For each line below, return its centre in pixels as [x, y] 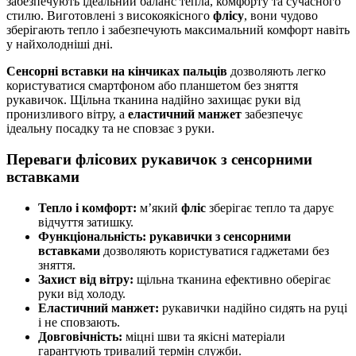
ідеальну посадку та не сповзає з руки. [110, 129]
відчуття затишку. [86, 222]
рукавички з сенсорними [220, 236]
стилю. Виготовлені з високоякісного [110, 16]
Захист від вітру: [86, 279]
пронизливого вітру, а [67, 114]
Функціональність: [92, 236]
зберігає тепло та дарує [270, 207]
